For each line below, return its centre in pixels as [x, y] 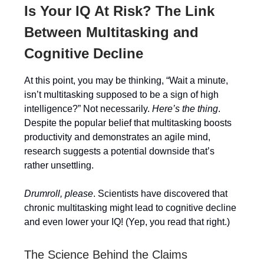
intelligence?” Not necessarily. [88, 109]
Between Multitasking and [111, 32]
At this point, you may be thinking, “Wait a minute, [126, 80]
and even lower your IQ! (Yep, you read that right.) [127, 222]
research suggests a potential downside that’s [119, 151]
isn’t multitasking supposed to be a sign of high [121, 95]
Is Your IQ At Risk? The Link [119, 11]
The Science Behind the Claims [106, 255]
